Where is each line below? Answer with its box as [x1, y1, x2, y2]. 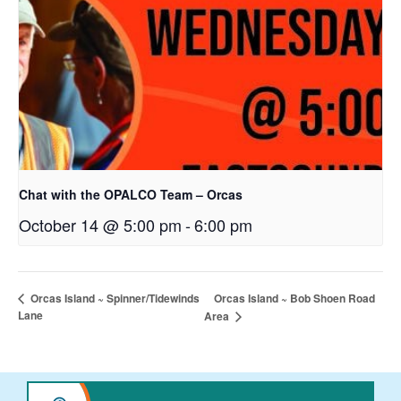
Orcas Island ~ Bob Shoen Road [213, 289, 375, 306]
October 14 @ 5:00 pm [19, 213, 182, 237]
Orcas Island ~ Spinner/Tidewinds [28, 289, 200, 306]
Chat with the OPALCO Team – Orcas [19, 185, 243, 204]
